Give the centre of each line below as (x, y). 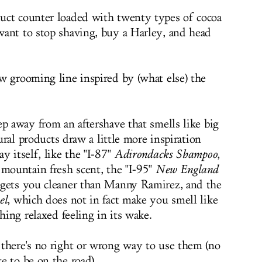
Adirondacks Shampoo (166, 154)
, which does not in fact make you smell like (113, 200)
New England (187, 170)
